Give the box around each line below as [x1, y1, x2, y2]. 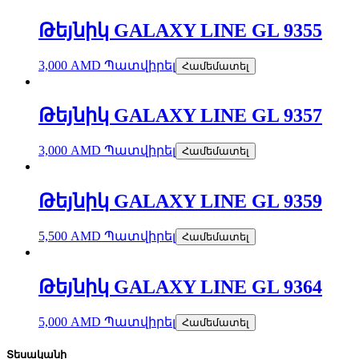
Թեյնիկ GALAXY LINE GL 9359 [38, 191, 322, 212]
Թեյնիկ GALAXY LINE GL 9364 [38, 276, 322, 298]
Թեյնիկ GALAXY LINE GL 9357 [38, 105, 322, 127]
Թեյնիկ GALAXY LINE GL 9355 [38, 19, 322, 41]
